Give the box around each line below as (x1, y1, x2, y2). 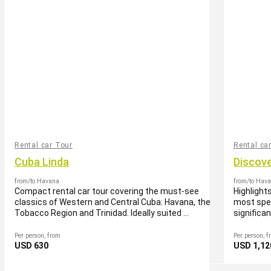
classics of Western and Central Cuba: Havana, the (15, 197, 211, 207)
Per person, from (15, 232, 60, 240)
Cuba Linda (15, 155, 69, 168)
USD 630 (15, 241, 48, 250)
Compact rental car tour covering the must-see (15, 186, 199, 196)
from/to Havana (15, 177, 59, 185)
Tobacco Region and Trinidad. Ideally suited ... (15, 208, 189, 218)
